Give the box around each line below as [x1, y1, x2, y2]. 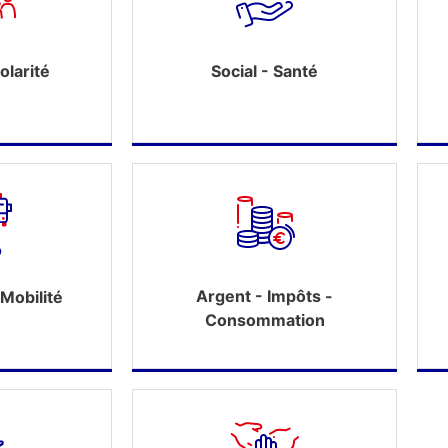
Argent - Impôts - [196, 286, 333, 306]
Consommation [204, 310, 325, 330]
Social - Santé [211, 61, 318, 81]
